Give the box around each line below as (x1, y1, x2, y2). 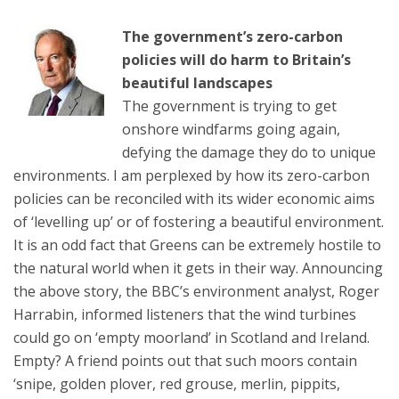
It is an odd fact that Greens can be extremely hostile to (13, 235, 381, 256)
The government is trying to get (122, 96, 337, 117)
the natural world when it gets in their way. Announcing (13, 258, 383, 279)
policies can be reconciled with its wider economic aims (13, 189, 375, 209)
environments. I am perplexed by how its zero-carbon (13, 166, 370, 186)
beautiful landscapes (122, 73, 273, 94)
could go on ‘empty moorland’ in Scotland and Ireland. (13, 328, 370, 348)
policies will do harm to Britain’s (122, 50, 351, 70)
